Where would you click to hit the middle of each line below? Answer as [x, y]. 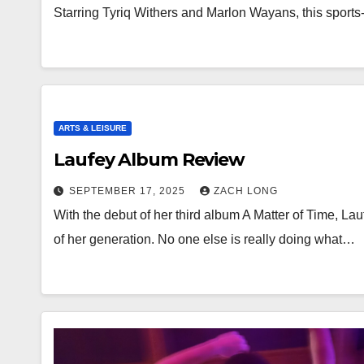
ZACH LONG [246, 191]
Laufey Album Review [149, 160]
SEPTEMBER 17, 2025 [129, 191]
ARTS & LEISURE [93, 128]
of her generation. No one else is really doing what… [204, 239]
